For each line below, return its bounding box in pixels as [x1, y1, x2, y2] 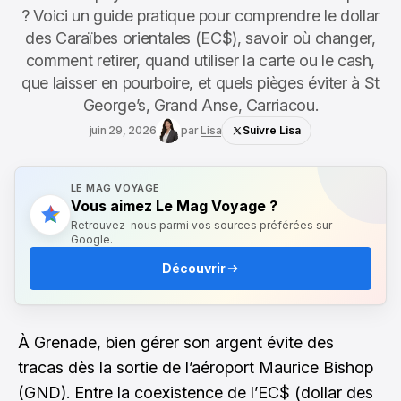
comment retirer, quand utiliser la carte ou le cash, [25, 51, 376, 70]
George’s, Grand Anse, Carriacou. [82, 96, 319, 115]
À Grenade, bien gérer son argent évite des [18, 333, 334, 352]
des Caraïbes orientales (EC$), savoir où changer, [25, 29, 376, 47]
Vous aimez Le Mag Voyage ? [71, 197, 277, 215]
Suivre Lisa [243, 124, 302, 137]
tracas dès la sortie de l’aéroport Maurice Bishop [18, 358, 373, 377]
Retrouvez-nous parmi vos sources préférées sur [71, 218, 332, 232]
